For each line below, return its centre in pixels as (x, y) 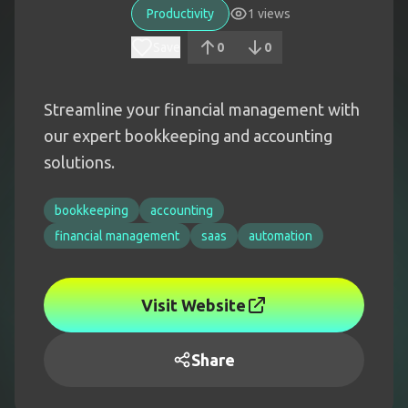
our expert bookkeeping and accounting (188, 136)
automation (280, 236)
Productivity (180, 14)
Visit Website (193, 305)
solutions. (79, 162)
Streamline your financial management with (202, 109)
